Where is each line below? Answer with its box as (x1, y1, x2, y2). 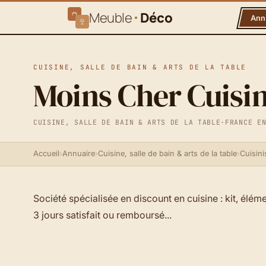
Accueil (33, 149, 59, 159)
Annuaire (62, 149, 95, 159)
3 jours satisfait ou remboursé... (33, 208, 172, 221)
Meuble (89, 9, 132, 27)
